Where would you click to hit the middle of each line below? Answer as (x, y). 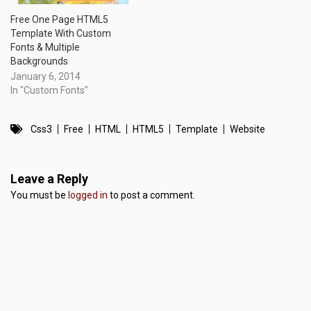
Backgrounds (39, 61)
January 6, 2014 (45, 77)
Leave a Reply (49, 179)
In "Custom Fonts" (49, 91)
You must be (39, 195)
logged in (88, 195)
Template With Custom (61, 34)
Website (247, 129)
